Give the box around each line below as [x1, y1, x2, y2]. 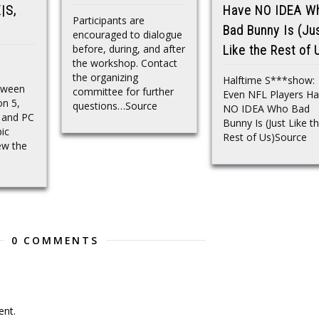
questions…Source [73, 98, 157, 113]
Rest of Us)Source [223, 130, 307, 144]
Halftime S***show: [223, 73, 315, 87]
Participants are [73, 13, 145, 27]
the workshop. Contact [73, 56, 177, 70]
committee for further [73, 84, 174, 98]
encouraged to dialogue [73, 27, 182, 41]
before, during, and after [73, 41, 185, 56]
